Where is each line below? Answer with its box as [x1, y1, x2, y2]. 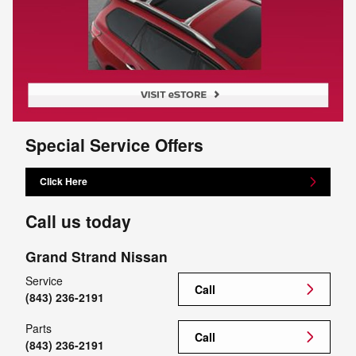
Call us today [25, 208, 131, 233]
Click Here [40, 174, 88, 189]
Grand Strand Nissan [25, 246, 168, 266]
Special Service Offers [25, 132, 203, 157]
